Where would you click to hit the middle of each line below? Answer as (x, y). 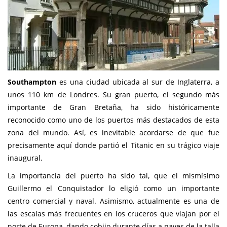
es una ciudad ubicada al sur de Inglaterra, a (138, 82)
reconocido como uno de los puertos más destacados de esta (113, 120)
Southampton (32, 82)
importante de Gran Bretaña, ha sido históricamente (113, 107)
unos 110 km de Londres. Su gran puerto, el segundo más (113, 94)
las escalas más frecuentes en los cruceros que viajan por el (113, 213)
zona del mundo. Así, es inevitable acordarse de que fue (113, 132)
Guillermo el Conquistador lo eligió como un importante (113, 188)
